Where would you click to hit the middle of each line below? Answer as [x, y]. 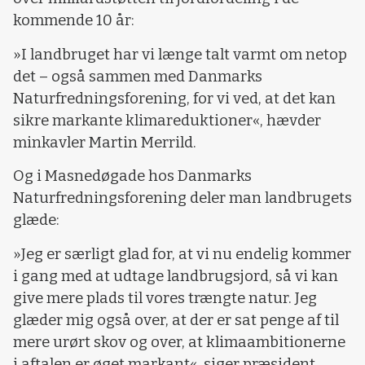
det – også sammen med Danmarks [138, 76]
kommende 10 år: [74, 21]
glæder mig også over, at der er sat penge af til [176, 320]
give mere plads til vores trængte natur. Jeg [165, 298]
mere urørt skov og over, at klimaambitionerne [179, 342]
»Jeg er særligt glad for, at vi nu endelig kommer [182, 254]
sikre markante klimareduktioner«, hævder [167, 120]
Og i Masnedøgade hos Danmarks [132, 176]
